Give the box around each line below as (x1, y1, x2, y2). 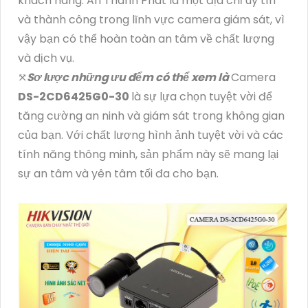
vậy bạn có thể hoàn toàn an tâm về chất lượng (18, 31, 274, 47)
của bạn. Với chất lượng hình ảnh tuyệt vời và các (18, 127, 283, 144)
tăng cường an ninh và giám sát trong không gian (18, 108, 285, 124)
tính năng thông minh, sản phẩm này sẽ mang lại (18, 146, 278, 163)
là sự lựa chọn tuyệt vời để (131, 89, 272, 105)
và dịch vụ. (18, 50, 74, 67)
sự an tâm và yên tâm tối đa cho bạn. (18, 166, 219, 182)
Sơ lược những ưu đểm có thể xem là (27, 69, 231, 86)
